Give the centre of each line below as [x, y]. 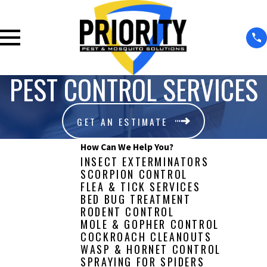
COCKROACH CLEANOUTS [146, 236]
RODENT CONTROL [128, 211]
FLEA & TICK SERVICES [141, 186]
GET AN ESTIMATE [122, 122]
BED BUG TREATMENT [136, 199]
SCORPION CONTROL [134, 174]
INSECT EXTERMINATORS [145, 161]
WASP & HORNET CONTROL [151, 249]
